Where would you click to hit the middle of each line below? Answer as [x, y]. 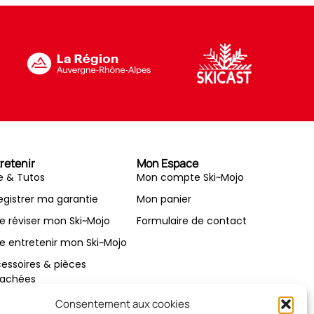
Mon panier [164, 199]
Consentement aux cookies [122, 304]
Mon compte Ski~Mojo [191, 178]
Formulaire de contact [192, 221]
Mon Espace [168, 164]
